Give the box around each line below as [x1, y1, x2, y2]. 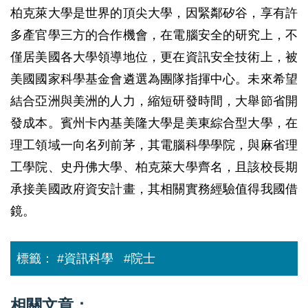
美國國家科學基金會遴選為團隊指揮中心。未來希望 [10, 72, 298, 86]
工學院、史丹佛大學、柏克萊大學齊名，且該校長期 [10, 160, 298, 174]
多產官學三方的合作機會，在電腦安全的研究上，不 [10, 28, 298, 42]
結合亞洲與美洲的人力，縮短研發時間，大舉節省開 [10, 94, 298, 108]
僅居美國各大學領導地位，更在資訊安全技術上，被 [10, 50, 298, 64]
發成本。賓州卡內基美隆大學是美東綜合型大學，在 [10, 116, 298, 130]
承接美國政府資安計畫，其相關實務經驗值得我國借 [10, 182, 298, 196]
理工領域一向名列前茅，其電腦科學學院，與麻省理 [10, 138, 298, 152]
